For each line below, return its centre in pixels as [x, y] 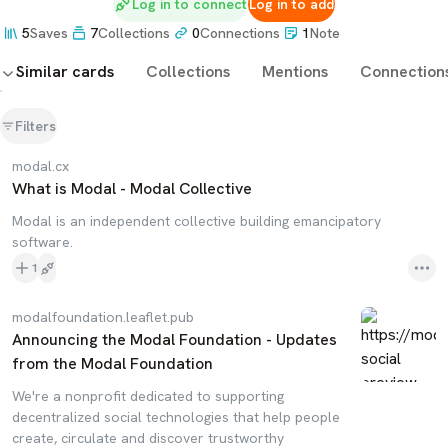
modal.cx [40, 166]
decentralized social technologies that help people [176, 417]
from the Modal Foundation [112, 363]
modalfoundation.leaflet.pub [103, 317]
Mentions [295, 71]
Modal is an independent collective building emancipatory [196, 221]
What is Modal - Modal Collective [132, 188]
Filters [35, 126]
